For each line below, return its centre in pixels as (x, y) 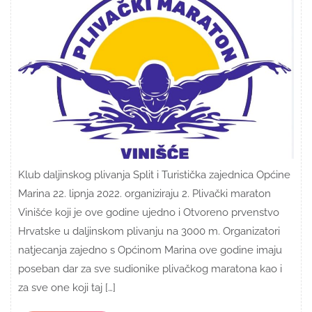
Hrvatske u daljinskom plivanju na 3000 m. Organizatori (149, 231)
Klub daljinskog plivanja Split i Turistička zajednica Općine (154, 174)
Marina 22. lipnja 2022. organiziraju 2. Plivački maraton (145, 193)
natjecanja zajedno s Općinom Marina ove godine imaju (150, 250)
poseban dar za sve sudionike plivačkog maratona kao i (150, 268)
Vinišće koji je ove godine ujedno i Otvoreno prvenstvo (149, 212)
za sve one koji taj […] (67, 287)
